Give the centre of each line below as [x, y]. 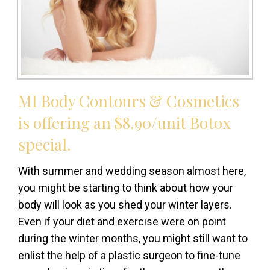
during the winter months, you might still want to [133, 239]
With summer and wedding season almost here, [132, 171]
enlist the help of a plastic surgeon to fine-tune [129, 256]
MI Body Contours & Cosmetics [129, 101]
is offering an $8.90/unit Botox [124, 123]
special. [45, 145]
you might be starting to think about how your [126, 188]
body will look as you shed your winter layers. [125, 205]
